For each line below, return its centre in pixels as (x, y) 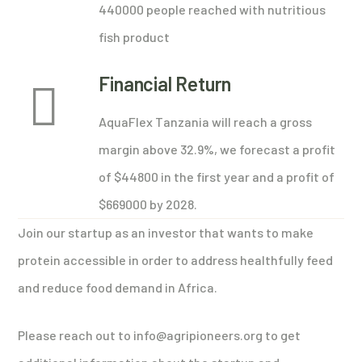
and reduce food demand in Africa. (118, 287)
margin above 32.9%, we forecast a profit (217, 149)
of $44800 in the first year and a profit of (217, 176)
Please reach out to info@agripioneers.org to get (160, 335)
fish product (135, 36)
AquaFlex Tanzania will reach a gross (206, 121)
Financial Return (165, 83)
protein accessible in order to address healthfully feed (176, 259)
